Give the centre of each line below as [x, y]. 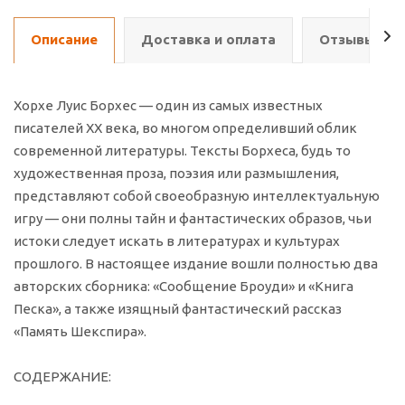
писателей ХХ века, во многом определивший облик [185, 128]
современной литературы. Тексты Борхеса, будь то [182, 151]
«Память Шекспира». [80, 332]
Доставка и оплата [208, 40]
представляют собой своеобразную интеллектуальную [197, 196]
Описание [64, 40]
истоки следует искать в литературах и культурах [177, 241]
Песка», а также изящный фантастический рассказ [178, 309]
